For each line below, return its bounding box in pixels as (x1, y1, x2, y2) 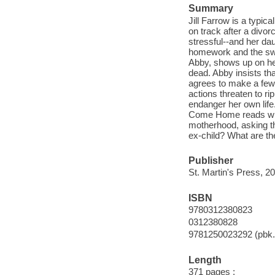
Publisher (188, 155, 233, 166)
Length (188, 254, 222, 265)
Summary (188, 3, 233, 14)
